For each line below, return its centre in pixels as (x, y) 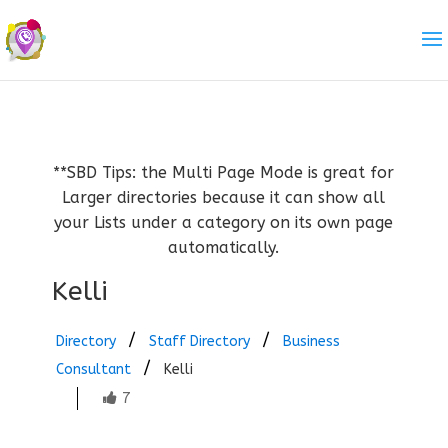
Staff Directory (199, 341)
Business (311, 341)
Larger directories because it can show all (224, 197)
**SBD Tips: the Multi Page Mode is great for (224, 172)
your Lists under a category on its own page (224, 222)
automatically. (224, 247)
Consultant (93, 369)
